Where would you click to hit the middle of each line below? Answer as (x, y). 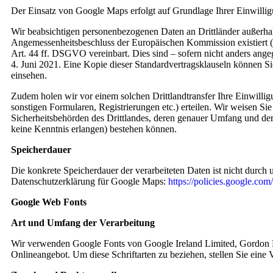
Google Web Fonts (49, 202)
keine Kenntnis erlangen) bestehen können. (94, 129)
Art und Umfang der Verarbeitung (83, 223)
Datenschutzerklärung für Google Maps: (90, 181)
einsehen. (29, 75)
